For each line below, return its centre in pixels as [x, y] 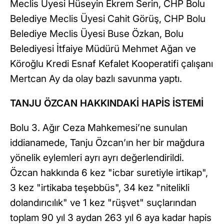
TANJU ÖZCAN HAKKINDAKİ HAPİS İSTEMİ [107, 103]
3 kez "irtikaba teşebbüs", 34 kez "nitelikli [100, 188]
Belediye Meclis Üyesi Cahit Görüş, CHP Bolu [108, 19]
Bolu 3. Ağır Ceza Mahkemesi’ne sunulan [99, 128]
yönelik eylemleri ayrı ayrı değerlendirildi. [97, 158]
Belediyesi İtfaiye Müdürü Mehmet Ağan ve [103, 49]
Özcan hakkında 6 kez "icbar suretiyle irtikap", [109, 173]
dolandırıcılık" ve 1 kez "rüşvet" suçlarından [103, 203]
